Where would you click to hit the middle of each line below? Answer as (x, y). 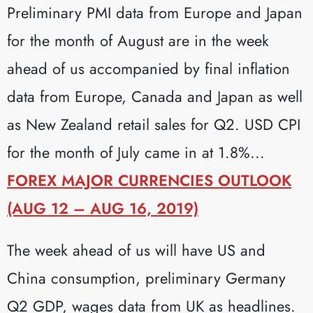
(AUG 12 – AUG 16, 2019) (103, 208)
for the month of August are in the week (138, 40)
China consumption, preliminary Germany (146, 278)
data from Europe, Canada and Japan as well (155, 96)
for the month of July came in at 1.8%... (136, 152)
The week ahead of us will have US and (136, 250)
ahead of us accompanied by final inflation (148, 68)
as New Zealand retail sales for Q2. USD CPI (154, 124)
